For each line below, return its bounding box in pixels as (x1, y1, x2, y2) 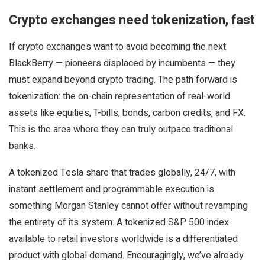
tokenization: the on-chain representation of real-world (9, 89, 230, 104)
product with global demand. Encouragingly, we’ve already (9, 248, 244, 263)
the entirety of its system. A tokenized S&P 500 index (9, 215, 229, 230)
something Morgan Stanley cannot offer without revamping (9, 199, 248, 213)
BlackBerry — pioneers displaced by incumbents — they (9, 56, 235, 70)
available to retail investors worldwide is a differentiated (9, 232, 238, 246)
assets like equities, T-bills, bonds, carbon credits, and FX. (9, 106, 245, 120)
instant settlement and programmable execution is (9, 182, 214, 196)
